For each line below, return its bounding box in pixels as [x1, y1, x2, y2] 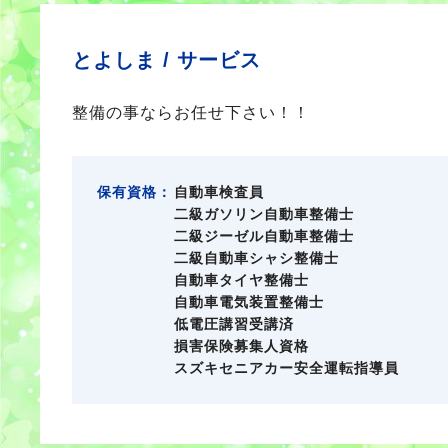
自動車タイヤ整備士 [174, 272, 309, 288]
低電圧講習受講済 [174, 316, 294, 332]
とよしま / [72, 49, 177, 71]
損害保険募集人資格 [174, 338, 309, 354]
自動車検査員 [174, 184, 264, 200]
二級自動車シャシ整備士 [174, 250, 339, 266]
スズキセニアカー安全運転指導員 [174, 360, 399, 376]
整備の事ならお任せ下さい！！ [72, 104, 310, 121]
